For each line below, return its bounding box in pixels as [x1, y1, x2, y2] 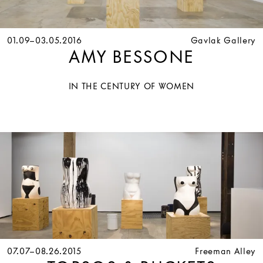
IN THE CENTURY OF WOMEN [68, 80, 195, 91]
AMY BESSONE [69, 46, 194, 67]
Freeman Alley [195, 246, 256, 257]
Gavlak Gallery [190, 35, 256, 45]
